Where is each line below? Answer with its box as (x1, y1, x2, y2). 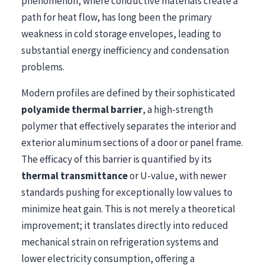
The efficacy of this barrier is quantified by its (21, 153, 212, 166)
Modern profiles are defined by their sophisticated (21, 86, 235, 99)
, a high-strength (143, 103, 213, 116)
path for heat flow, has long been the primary (21, 11, 212, 24)
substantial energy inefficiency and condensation (21, 44, 229, 57)
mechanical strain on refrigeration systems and (21, 235, 219, 248)
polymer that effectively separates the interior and (21, 119, 237, 132)
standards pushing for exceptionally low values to (21, 186, 232, 199)
